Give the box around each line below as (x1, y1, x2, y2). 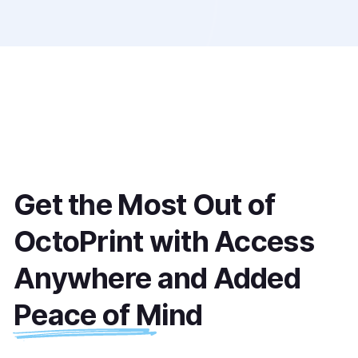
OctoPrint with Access (14, 224, 314, 259)
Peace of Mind (14, 297, 203, 332)
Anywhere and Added (14, 261, 307, 296)
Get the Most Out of (14, 187, 276, 222)
